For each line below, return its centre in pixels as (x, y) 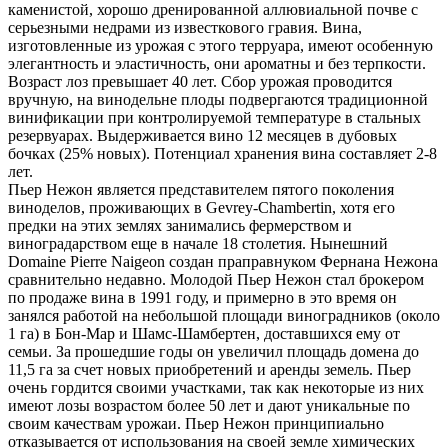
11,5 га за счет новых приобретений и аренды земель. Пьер (209, 369)
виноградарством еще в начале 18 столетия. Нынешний (198, 243)
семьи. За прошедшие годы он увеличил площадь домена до (213, 351)
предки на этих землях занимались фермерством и (180, 225)
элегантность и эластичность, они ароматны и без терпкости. (217, 63)
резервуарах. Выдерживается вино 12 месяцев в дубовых (202, 135)
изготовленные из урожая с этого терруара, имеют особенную (220, 45)
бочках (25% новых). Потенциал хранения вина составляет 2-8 (222, 153)
